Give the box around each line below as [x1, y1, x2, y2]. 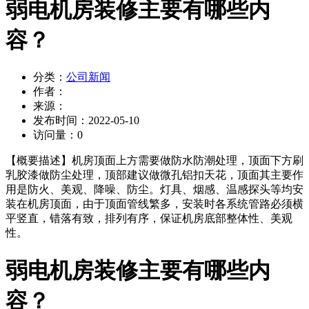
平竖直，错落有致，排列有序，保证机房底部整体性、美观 [6, 212, 292, 225]
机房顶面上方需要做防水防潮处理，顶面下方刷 [72, 154, 303, 167]
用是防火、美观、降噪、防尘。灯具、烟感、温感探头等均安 [6, 183, 303, 196]
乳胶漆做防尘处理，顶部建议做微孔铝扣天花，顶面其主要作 [6, 169, 303, 181]
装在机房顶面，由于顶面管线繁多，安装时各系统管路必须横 [6, 198, 303, 210]
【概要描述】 [6, 154, 72, 167]
